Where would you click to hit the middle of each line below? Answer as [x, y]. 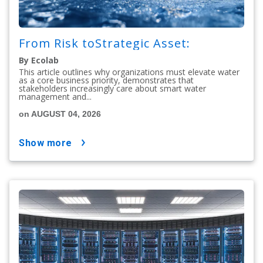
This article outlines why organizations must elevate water [129, 72]
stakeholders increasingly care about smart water [112, 88]
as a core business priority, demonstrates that [106, 80]
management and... [55, 96]
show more [48, 143]
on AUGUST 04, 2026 [60, 114]
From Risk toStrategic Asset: [106, 43]
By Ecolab [39, 60]
